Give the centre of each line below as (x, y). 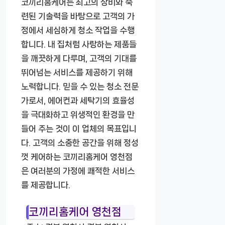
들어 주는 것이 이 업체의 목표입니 (79, 128)
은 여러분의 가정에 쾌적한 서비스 (78, 171)
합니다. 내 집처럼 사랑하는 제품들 (79, 44)
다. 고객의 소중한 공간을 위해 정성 (80, 142)
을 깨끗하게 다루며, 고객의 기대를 (79, 58)
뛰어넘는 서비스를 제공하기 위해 (77, 72)
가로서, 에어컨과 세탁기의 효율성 (78, 100)
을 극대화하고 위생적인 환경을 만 (78, 114)
